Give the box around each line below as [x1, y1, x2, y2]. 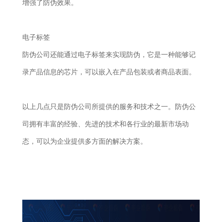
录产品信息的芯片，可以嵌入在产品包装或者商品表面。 [22, 68, 196, 76]
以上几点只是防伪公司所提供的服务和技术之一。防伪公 [22, 103, 196, 111]
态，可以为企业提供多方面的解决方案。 [22, 138, 147, 145]
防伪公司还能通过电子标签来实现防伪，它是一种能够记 [22, 51, 196, 58]
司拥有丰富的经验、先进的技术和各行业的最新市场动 [22, 120, 189, 128]
